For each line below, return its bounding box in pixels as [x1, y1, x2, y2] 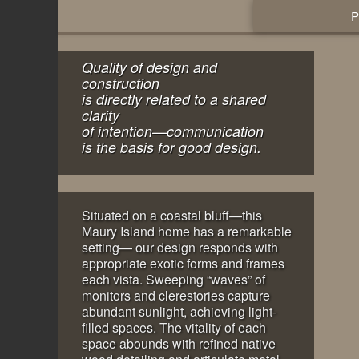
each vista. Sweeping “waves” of [82, 270, 265, 288]
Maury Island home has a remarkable [82, 222, 292, 240]
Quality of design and [82, 57, 217, 77]
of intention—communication [82, 121, 264, 141]
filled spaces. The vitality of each [82, 318, 266, 337]
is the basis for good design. [82, 137, 261, 157]
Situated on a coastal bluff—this [82, 206, 262, 224]
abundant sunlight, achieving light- [82, 302, 276, 321]
